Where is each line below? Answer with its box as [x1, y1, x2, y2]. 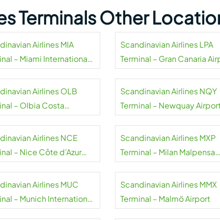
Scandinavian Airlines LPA [120, 39, 213, 50]
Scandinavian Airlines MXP [120, 133, 216, 143]
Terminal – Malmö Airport [120, 193, 210, 204]
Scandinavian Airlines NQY [120, 86, 217, 96]
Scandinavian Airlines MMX [120, 179, 217, 190]
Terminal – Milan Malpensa [120, 147, 215, 157]
